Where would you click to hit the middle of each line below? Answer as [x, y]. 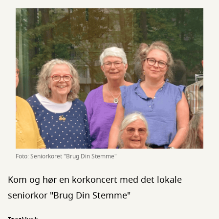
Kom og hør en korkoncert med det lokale [95, 180]
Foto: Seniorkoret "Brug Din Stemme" [66, 157]
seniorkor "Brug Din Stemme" [69, 196]
